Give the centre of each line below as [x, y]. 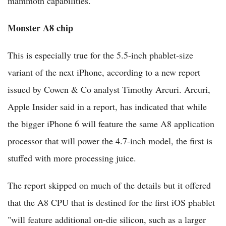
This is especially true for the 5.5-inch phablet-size [100, 55]
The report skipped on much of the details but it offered [109, 185]
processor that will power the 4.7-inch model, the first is [110, 141]
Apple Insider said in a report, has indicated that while [107, 107]
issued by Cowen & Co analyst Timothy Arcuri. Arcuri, [109, 90]
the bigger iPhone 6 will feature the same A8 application [111, 124]
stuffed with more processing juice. [72, 158]
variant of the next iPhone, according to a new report [104, 72]
